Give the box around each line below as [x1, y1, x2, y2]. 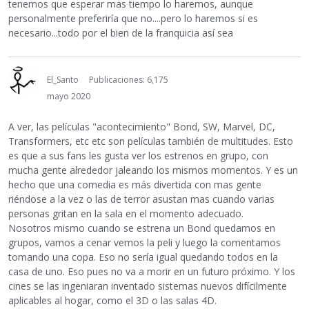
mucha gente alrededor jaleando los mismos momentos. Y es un [8, 163, 298, 177]
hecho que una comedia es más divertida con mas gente [8, 178, 261, 192]
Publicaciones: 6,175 [89, 74, 168, 86]
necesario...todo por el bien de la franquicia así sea [8, 26, 233, 40]
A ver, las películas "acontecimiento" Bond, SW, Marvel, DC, [8, 120, 275, 134]
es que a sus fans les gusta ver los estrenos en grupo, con [8, 149, 268, 163]
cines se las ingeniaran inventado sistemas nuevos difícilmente [8, 279, 287, 293]
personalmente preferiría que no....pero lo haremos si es [8, 12, 258, 26]
